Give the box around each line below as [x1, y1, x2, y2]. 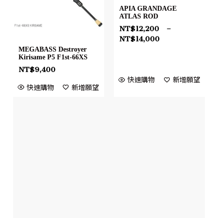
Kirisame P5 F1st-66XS [18, 53, 88, 61]
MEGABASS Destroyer [18, 45, 87, 53]
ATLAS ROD [119, 13, 158, 20]
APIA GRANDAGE [119, 5, 177, 13]
